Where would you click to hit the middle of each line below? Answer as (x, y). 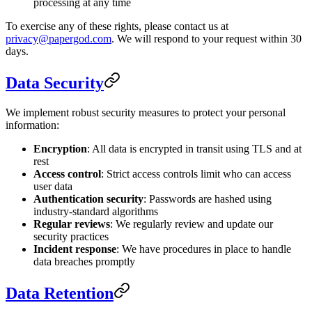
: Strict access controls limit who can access (196, 173)
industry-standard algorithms (96, 211)
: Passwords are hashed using (208, 198)
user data (53, 186)
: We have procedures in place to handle (204, 249)
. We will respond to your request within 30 (206, 39)
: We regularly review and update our (192, 224)
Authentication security (88, 198)
